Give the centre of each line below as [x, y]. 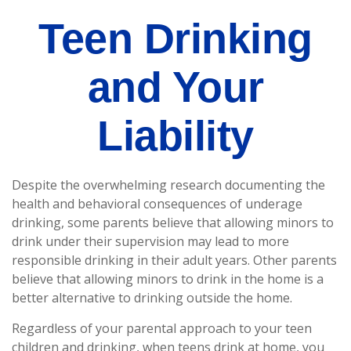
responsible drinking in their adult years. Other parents [174, 260]
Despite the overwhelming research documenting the [168, 185]
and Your [175, 87]
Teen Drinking [175, 38]
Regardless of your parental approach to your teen [162, 328]
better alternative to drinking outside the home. [152, 298]
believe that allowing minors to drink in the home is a [168, 279]
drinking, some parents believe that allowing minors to [173, 223]
